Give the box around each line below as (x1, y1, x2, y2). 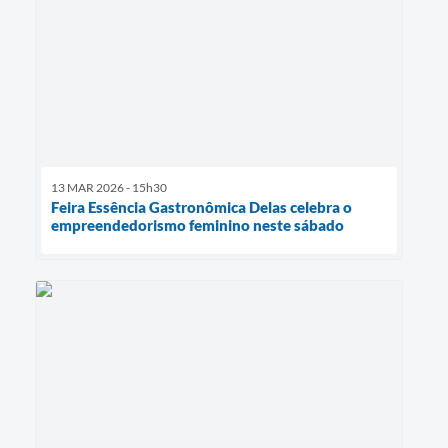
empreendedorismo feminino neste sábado (51, 216, 344, 235)
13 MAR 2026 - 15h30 (51, 180, 167, 196)
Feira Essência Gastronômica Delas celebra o (51, 198, 352, 217)
